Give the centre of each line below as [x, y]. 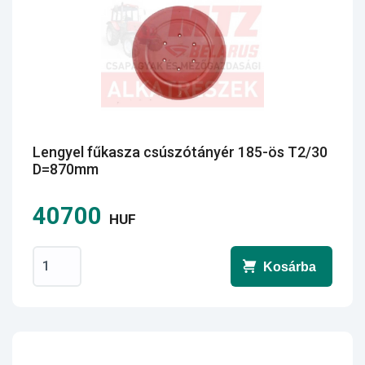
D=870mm [66, 169]
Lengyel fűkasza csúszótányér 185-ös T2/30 [180, 152]
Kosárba [290, 266]
